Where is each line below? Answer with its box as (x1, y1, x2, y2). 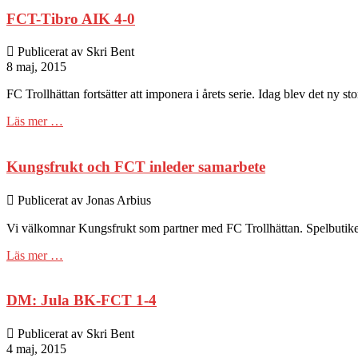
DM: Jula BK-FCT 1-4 (6, 292, 157, 309)
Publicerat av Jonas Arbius (14, 193, 151, 207)
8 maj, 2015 (6, 60, 66, 74)
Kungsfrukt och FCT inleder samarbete (6, 158, 265, 176)
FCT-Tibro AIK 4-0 (6, 10, 135, 27)
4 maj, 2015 (6, 342, 66, 356)
